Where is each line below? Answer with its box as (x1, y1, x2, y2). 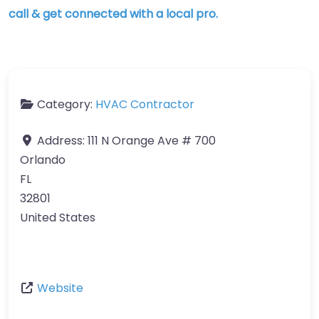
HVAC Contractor (95, 96, 194, 113)
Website (37, 280, 83, 296)
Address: (37, 132, 88, 149)
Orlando (20, 152, 66, 168)
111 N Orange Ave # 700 (88, 132, 216, 149)
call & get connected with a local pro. (9, 6, 218, 22)
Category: (37, 96, 95, 113)
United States (20, 209, 95, 226)
